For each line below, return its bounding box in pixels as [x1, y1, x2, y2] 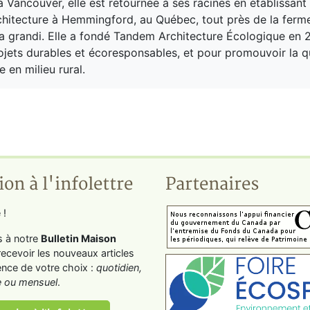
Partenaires [165, 173, 259, 195]
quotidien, [96, 261, 142, 273]
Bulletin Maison [41, 232, 116, 244]
